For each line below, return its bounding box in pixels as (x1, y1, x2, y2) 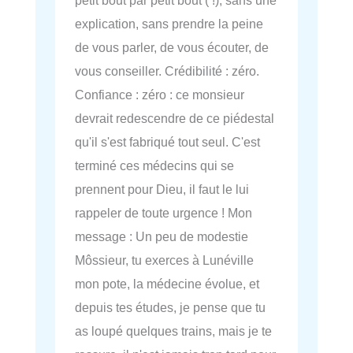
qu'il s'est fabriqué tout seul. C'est (75, 134, 260, 149)
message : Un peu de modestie (75, 229, 248, 243)
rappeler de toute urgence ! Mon (75, 205, 252, 220)
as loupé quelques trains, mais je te (75, 323, 272, 338)
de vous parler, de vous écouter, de (75, 39, 269, 54)
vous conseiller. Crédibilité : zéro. (75, 63, 259, 78)
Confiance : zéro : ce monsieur (75, 87, 244, 102)
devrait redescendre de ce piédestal (75, 110, 274, 125)
